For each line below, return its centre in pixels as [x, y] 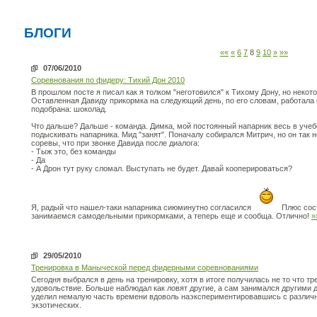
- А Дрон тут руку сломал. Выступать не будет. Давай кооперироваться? [162, 168]
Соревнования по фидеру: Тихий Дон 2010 [108, 80]
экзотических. [56, 305]
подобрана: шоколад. [69, 109]
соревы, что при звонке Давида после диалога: [115, 143]
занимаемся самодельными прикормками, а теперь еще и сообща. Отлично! [171, 216]
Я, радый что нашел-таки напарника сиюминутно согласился [142, 207]
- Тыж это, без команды [74, 151]
